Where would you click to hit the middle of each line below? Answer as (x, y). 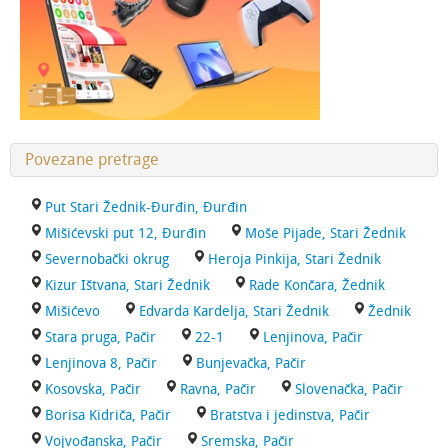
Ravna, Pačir (218, 389)
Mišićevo (72, 311)
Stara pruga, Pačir (100, 337)
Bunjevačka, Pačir (251, 363)
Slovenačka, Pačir (349, 389)
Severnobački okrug (107, 259)
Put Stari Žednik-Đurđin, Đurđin (146, 207)
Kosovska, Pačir (93, 389)
